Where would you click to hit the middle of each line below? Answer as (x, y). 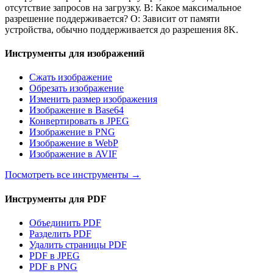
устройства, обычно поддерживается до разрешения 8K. (122, 29)
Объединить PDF (65, 222)
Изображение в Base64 (76, 110)
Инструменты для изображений (75, 54)
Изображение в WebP (74, 143)
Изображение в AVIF (73, 154)
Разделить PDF (60, 233)
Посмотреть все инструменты (67, 175)
